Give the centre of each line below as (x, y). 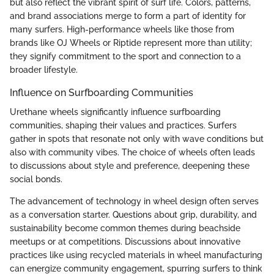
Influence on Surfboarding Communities (102, 92)
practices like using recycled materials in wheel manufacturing (136, 255)
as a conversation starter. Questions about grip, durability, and (133, 215)
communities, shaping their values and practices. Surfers (123, 126)
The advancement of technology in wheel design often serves (134, 202)
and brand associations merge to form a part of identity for (128, 16)
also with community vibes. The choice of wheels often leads (132, 153)
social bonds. (36, 180)
